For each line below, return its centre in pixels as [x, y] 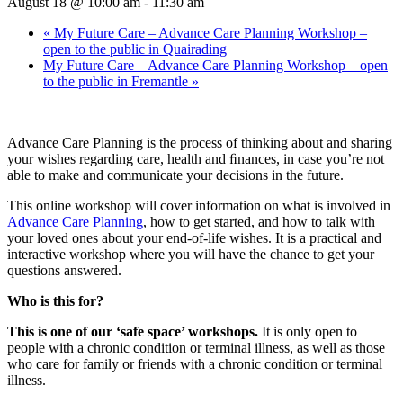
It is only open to [308, 331]
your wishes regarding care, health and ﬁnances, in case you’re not [196, 158]
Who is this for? [55, 300]
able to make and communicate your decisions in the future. [175, 175]
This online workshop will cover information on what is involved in [199, 205]
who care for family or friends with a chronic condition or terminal [195, 363]
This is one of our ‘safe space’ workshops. [133, 331]
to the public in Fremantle [117, 81]
